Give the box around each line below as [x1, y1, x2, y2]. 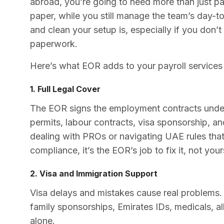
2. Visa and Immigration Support [30, 168, 157, 178]
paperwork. [30, 38, 77, 49]
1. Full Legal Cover [30, 83, 100, 94]
